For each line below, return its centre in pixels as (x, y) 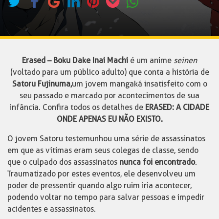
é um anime (150, 60)
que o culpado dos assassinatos (63, 162)
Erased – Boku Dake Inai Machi (75, 60)
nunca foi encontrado (157, 162)
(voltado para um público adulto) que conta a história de (109, 72)
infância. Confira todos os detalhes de (77, 107)
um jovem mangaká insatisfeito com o (139, 84)
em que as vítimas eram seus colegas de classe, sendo (103, 150)
